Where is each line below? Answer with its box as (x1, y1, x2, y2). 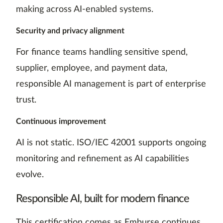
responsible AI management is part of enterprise (16, 80, 206, 89)
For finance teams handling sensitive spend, (16, 48, 188, 57)
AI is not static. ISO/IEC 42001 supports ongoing (16, 138, 206, 148)
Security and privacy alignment (16, 27, 124, 35)
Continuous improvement (16, 117, 106, 126)
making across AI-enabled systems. (16, 5, 153, 14)
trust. (16, 96, 36, 105)
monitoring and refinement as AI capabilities (16, 154, 189, 164)
